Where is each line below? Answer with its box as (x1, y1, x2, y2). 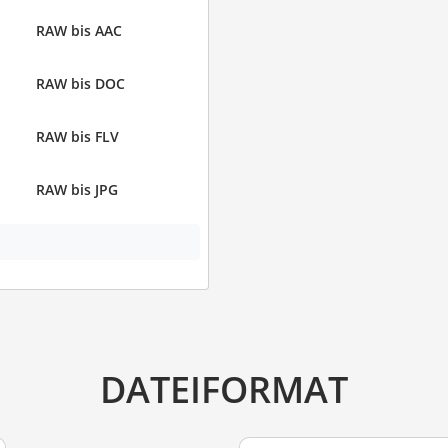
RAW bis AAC (35, 21, 122, 41)
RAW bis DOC (35, 74, 125, 94)
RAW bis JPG (35, 180, 118, 200)
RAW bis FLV (35, 127, 119, 147)
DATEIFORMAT (100, 363, 348, 414)
